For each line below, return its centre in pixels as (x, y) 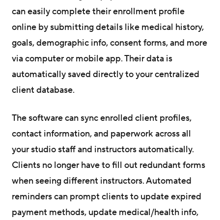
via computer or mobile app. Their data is (92, 58)
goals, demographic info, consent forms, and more (110, 43)
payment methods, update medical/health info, (105, 212)
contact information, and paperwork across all (101, 134)
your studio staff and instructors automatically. (103, 149)
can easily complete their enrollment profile (98, 11)
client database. (43, 90)
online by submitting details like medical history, (108, 27)
